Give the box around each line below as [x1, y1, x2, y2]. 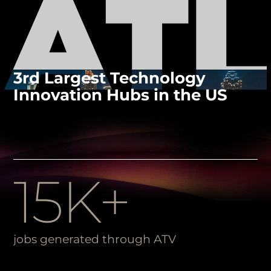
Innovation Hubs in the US [13, 85, 228, 105]
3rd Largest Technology [13, 68, 206, 88]
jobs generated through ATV [13, 232, 177, 247]
